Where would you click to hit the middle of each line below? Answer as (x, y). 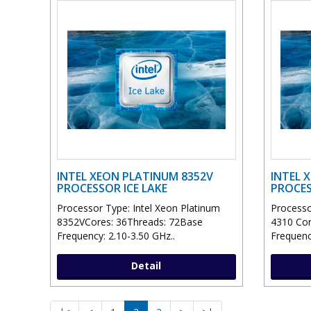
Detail (146, 266)
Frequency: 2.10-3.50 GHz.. (116, 236)
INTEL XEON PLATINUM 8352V (135, 177)
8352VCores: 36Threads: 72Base (130, 222)
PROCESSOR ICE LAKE (112, 188)
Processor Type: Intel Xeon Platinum (138, 208)
